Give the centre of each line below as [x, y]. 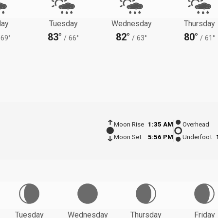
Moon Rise [129, 125]
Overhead [196, 125]
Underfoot [197, 137]
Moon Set [127, 137]
